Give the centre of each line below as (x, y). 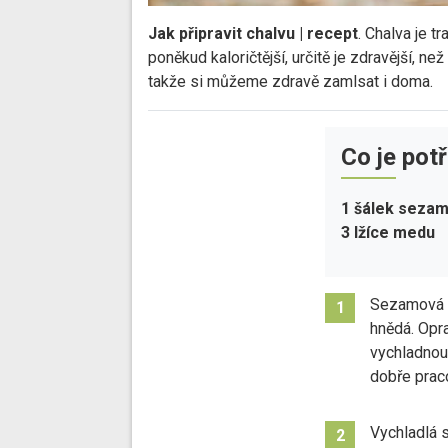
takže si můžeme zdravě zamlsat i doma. (290, 82)
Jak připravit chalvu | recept (253, 34)
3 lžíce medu (388, 233)
